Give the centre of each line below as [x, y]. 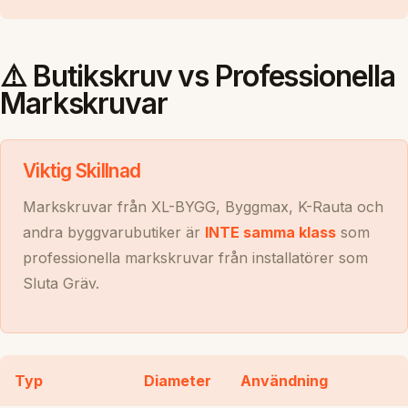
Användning [284, 380]
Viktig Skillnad [82, 170]
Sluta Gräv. [61, 283]
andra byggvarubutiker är [114, 232]
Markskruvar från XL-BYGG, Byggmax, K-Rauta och [203, 206]
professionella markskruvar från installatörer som [195, 257]
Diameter [178, 380]
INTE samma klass [270, 232]
